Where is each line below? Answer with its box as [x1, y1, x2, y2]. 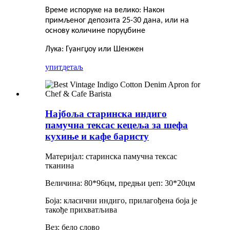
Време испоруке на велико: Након [45, 6, 165, 15]
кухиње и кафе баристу [45, 131, 149, 142]
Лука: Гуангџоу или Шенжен [45, 45, 146, 54]
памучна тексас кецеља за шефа [45, 120, 188, 130]
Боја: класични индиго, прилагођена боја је [45, 196, 197, 205]
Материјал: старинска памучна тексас [45, 151, 177, 161]
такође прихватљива [45, 205, 117, 214]
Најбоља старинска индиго [45, 108, 167, 119]
